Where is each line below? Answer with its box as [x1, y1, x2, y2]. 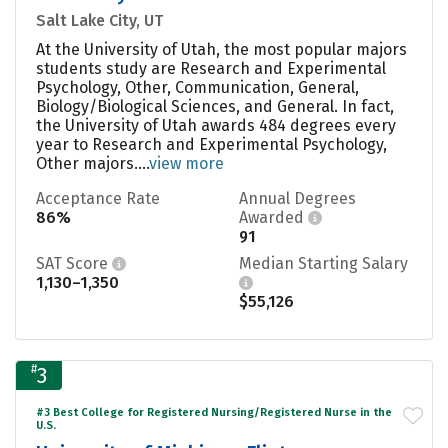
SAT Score [36, 253, 112, 273]
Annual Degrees [239, 188, 356, 208]
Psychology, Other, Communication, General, [36, 77, 359, 97]
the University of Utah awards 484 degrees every [36, 115, 396, 135]
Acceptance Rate [36, 188, 160, 208]
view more [149, 153, 224, 173]
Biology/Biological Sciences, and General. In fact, [36, 96, 394, 116]
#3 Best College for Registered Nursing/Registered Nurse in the [36, 405, 392, 419]
